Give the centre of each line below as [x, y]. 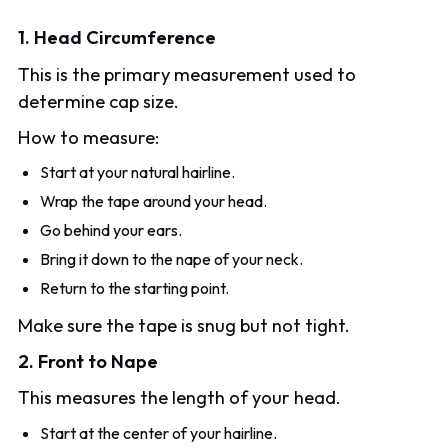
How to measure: [89, 137]
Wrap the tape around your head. [154, 200]
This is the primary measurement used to [187, 74]
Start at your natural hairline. [138, 171]
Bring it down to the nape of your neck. [172, 258]
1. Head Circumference [117, 38]
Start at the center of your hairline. [159, 432]
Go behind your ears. [111, 229]
